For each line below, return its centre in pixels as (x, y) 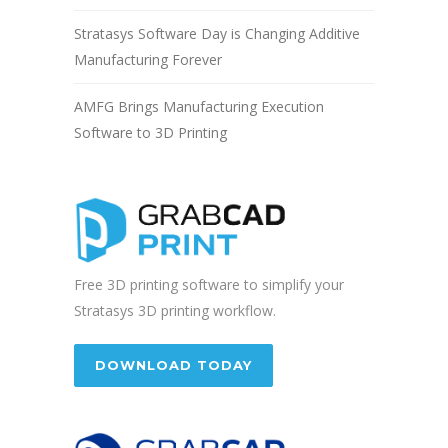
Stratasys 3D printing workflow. (175, 311)
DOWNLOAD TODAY (173, 365)
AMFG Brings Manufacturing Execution (199, 106)
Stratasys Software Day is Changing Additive (217, 33)
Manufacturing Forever (148, 59)
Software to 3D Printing (150, 132)
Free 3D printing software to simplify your (209, 285)
